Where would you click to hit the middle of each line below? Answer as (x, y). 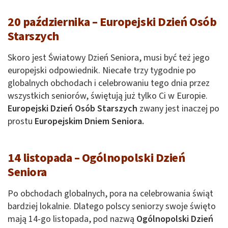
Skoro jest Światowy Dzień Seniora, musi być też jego (109, 58)
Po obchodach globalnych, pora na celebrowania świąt (110, 193)
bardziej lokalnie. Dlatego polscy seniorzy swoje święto (112, 206)
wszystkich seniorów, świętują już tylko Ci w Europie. (108, 96)
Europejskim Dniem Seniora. (89, 121)
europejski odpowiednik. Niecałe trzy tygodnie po (102, 70)
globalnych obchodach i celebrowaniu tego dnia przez (109, 83)
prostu (21, 121)
